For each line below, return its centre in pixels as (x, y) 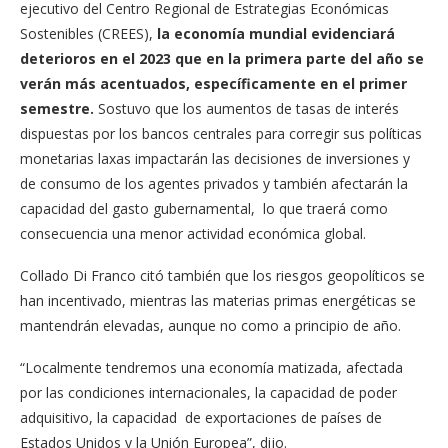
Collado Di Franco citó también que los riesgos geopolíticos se (222, 275)
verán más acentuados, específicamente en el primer (213, 83)
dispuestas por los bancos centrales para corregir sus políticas (221, 133)
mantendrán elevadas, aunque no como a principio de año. (210, 325)
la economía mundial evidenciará (276, 33)
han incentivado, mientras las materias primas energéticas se (218, 300)
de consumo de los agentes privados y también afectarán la (214, 183)
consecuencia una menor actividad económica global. (193, 233)
